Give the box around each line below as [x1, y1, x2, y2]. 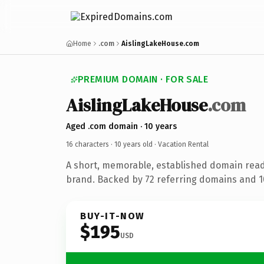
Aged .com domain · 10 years [66, 121, 177, 131]
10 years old [114, 140, 153, 148]
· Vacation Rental [153, 140, 209, 148]
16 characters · [66, 140, 114, 148]
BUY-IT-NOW [80, 210, 145, 222]
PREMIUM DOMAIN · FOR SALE [78, 74, 208, 85]
